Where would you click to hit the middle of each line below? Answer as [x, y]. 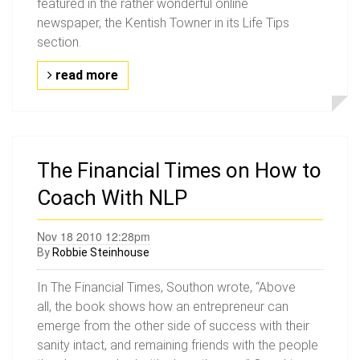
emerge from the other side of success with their [173, 326]
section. [59, 42]
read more [85, 75]
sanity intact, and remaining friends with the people [178, 345]
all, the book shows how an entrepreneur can [163, 307]
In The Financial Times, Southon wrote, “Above [166, 287]
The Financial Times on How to [179, 170]
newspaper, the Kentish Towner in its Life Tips [163, 23]
